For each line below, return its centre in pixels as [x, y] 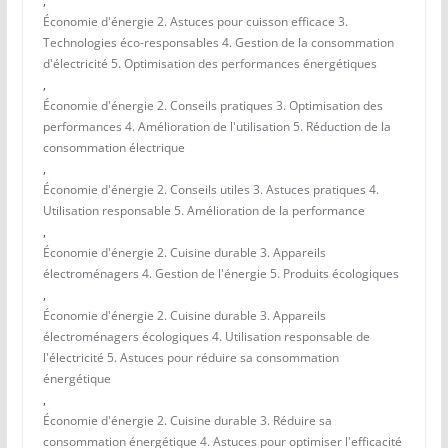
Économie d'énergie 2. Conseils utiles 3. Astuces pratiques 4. [210, 190]
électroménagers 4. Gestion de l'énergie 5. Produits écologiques [220, 274]
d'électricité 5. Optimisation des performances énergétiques [209, 64]
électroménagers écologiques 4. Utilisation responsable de [206, 337]
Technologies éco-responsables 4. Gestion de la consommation [218, 43]
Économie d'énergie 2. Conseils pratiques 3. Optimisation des [212, 106]
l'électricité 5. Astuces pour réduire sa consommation [190, 358]
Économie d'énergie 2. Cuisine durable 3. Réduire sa [187, 421]
